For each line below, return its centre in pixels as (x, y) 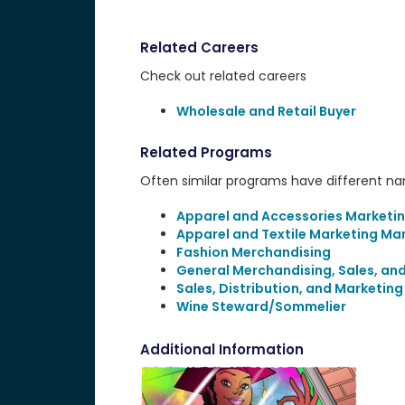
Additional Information (221, 349)
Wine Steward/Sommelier (261, 306)
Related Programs (206, 152)
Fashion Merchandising (253, 252)
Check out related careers (223, 76)
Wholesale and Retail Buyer (266, 111)
